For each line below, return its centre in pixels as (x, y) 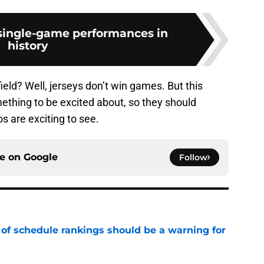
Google (41, 157)
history (28, 46)
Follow (193, 158)
